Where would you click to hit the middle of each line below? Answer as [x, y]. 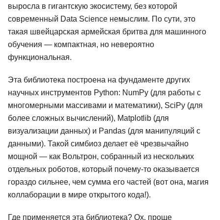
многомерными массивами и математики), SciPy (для [105, 106]
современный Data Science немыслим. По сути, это [102, 19]
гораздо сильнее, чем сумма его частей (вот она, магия [108, 182]
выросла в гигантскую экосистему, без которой [93, 6]
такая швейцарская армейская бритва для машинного [107, 32]
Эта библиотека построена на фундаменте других [99, 80]
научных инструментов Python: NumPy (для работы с [104, 93]
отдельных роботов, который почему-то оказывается [104, 169]
